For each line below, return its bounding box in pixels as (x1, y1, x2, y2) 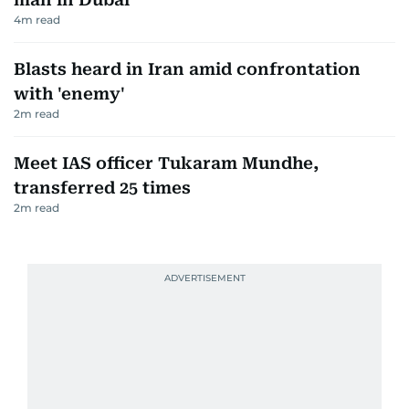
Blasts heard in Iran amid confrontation (14, 58, 361, 79)
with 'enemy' (14, 83, 125, 103)
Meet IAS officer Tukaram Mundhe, (14, 152, 319, 173)
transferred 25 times (14, 177, 191, 197)
